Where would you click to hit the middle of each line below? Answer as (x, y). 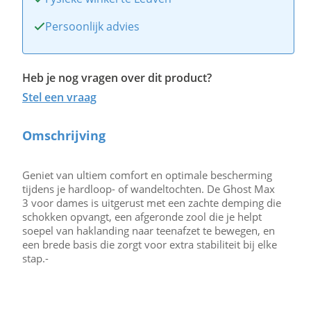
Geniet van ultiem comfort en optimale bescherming (147, 175)
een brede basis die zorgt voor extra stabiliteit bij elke (150, 244)
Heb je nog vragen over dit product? (117, 78)
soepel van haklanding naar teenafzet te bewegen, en (149, 230)
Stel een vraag (59, 97)
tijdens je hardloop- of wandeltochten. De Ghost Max (149, 189)
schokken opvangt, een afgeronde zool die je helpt (142, 217)
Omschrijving (64, 135)
